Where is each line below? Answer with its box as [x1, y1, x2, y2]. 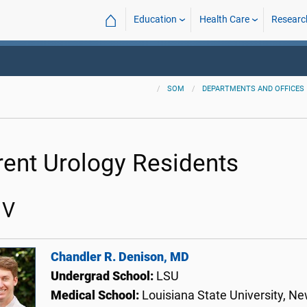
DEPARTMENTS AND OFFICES [202, 84, 305, 93]
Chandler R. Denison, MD [51, 250, 189, 264]
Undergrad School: [51, 269, 156, 283]
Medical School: [51, 288, 142, 302]
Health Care [199, 14, 249, 25]
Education [134, 14, 177, 25]
